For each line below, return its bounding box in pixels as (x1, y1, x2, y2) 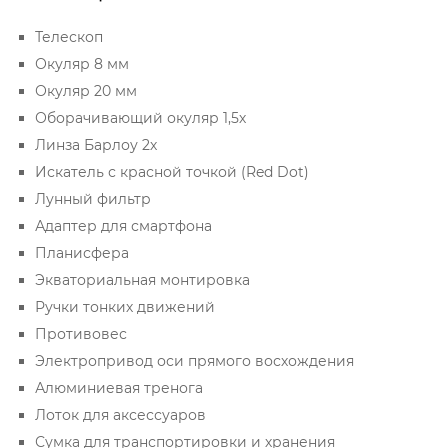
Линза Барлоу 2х (35, 135, 157, 154)
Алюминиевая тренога (35, 378, 203, 397)
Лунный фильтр (35, 189, 151, 208)
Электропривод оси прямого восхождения (35, 351, 354, 370)
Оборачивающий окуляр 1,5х (35, 108, 246, 127)
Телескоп (35, 27, 103, 46)
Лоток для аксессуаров (35, 405, 206, 424)
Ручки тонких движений (35, 297, 215, 316)
